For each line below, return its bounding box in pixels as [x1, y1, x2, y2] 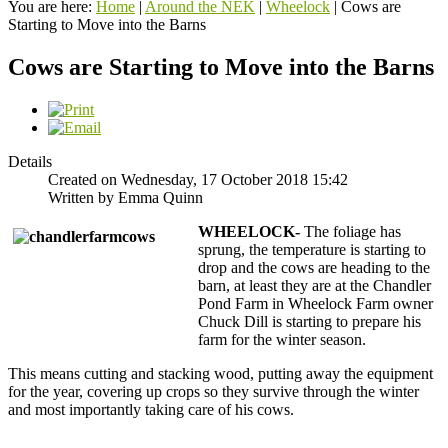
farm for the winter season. [198, 330, 366, 348]
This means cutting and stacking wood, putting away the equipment [8, 364, 433, 382]
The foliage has [300, 222, 401, 240]
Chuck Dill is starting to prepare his [198, 312, 421, 330]
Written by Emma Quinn [48, 188, 203, 206]
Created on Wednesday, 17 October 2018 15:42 [48, 170, 348, 188]
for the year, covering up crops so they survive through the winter [8, 382, 419, 400]
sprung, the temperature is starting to [198, 240, 426, 258]
